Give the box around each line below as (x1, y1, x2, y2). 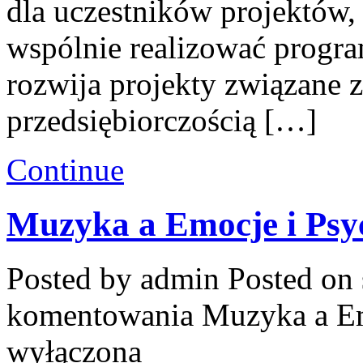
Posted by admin (6, 260, 228, 296)
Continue (6, 152, 124, 187)
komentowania (6, 297, 202, 332)
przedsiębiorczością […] (6, 102, 317, 138)
